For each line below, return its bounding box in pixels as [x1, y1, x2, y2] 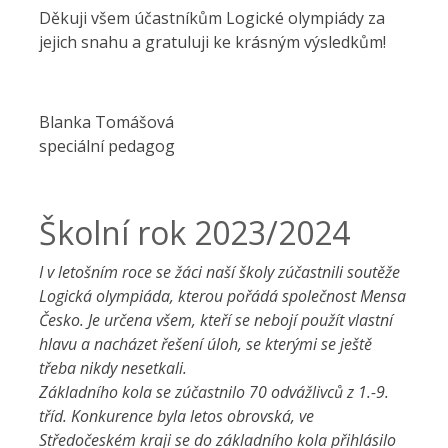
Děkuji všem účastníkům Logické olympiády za [39, 7, 385, 29]
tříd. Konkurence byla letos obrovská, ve [39, 405, 314, 427]
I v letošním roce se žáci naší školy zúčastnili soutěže [39, 261, 400, 283]
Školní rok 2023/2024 [39, 211, 350, 254]
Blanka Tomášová [39, 111, 174, 133]
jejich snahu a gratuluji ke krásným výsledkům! [39, 31, 386, 53]
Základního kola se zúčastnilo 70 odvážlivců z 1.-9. [39, 381, 389, 403]
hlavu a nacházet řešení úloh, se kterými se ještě [39, 333, 372, 355]
